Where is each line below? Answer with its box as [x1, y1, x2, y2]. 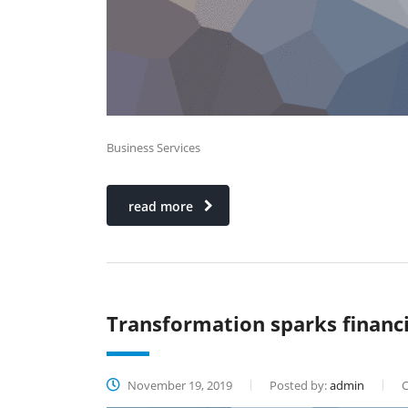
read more [128, 197, 193, 215]
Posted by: [270, 376, 330, 393]
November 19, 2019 [125, 376, 232, 393]
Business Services [107, 138, 200, 156]
